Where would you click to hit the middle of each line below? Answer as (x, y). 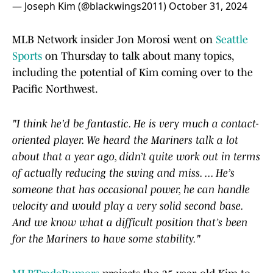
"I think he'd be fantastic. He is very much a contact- (136, 124)
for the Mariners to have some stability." (106, 239)
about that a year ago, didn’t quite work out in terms (136, 157)
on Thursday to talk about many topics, (138, 56)
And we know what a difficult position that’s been (130, 223)
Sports (27, 56)
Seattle (232, 40)
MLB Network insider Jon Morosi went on (114, 40)
